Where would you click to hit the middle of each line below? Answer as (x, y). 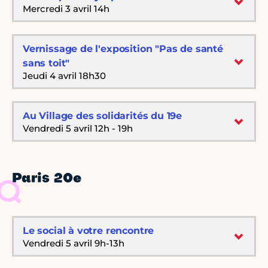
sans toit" (46, 63)
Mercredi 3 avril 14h (66, 9)
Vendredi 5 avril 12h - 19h (78, 129)
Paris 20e (47, 179)
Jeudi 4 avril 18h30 (64, 76)
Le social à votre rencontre (89, 231)
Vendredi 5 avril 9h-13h (74, 243)
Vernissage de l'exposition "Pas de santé (123, 49)
